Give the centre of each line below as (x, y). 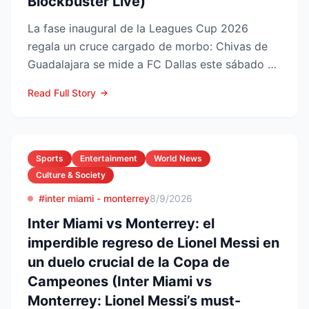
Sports (50, 158)
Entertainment (109, 158)
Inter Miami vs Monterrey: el (121, 223)
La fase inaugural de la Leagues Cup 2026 (138, 28)
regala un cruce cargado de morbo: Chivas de (148, 46)
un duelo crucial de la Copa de (129, 262)
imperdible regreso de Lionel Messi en (153, 243)
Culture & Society (71, 175)
